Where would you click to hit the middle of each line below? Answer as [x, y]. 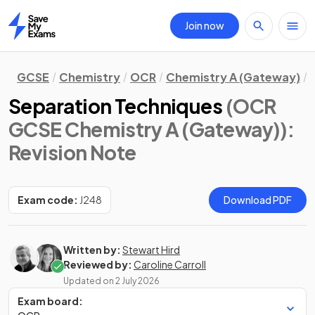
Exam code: [48, 200]
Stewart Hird [151, 250]
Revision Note [72, 152]
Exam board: [51, 301]
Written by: [92, 250]
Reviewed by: [98, 264]
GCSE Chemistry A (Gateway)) [148, 129]
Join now [205, 25]
